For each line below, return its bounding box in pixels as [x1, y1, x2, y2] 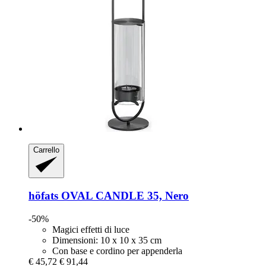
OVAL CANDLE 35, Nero [58, 189, 189, 202]
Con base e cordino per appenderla [52, 245, 182, 256]
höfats [28, 189, 58, 202]
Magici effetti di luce [52, 224, 129, 235]
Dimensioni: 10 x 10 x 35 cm [52, 235, 161, 245]
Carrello [33, 145, 59, 155]
